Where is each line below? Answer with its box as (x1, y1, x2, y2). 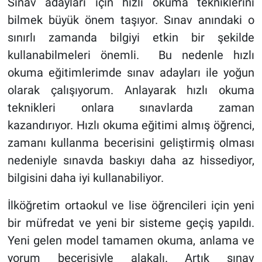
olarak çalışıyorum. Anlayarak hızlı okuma (7, 82, 255, 97)
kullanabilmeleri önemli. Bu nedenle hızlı (7, 47, 255, 62)
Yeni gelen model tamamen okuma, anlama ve (7, 233, 255, 247)
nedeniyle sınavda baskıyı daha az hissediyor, (7, 153, 255, 167)
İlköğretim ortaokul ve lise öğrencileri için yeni (7, 198, 255, 212)
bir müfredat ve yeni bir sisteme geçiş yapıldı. (7, 215, 255, 230)
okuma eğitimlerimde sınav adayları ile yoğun (7, 65, 255, 80)
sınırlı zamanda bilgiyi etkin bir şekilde (7, 30, 255, 44)
